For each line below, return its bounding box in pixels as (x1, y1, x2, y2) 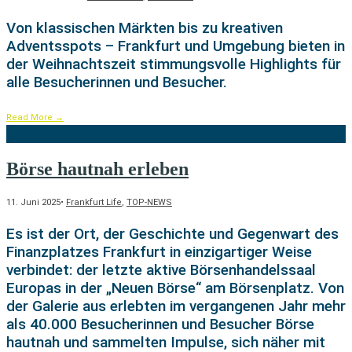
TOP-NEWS (126, 197, 172, 208)
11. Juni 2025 (6, 197, 60, 208)
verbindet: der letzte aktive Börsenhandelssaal (6, 261, 316, 280)
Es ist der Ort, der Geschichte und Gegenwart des (6, 225, 339, 244)
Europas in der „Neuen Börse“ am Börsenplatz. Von (6, 279, 344, 298)
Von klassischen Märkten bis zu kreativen (6, 19, 283, 38)
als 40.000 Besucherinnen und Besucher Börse (6, 315, 314, 334)
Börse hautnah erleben (6, 159, 189, 180)
